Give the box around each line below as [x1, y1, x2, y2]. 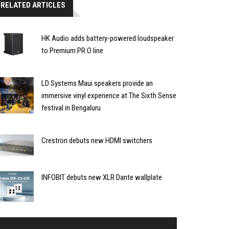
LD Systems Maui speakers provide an [41, 78, 153, 88]
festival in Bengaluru [41, 103, 101, 112]
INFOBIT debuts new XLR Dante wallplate [41, 173, 162, 182]
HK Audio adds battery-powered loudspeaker [41, 33, 174, 43]
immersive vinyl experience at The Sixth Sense [41, 90, 176, 100]
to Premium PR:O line [41, 45, 103, 55]
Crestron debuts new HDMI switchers [41, 135, 152, 145]
